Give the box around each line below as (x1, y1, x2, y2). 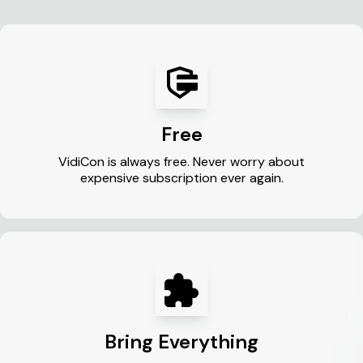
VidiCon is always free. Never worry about (58, 153, 305, 170)
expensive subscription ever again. (79, 169, 284, 186)
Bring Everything (105, 329, 258, 354)
